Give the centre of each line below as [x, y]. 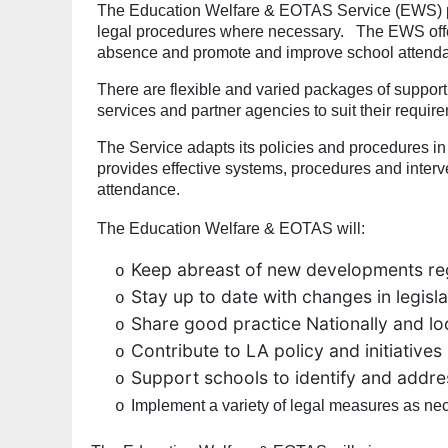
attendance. [138, 190]
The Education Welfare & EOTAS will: [231, 229]
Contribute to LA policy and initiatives [286, 351]
